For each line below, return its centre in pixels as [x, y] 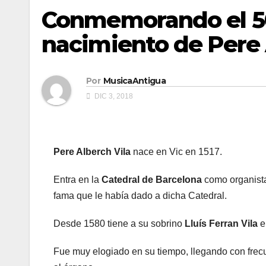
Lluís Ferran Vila [221, 224]
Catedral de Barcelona [152, 180]
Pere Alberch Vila [92, 152]
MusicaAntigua [134, 81]
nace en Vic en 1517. [176, 152]
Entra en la [77, 180]
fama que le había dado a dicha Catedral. [140, 196]
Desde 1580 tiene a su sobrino [119, 224]
